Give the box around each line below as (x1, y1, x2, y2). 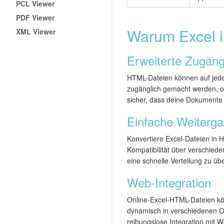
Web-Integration (127, 173, 211, 191)
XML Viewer (16, 26, 56, 36)
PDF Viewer (16, 12, 55, 22)
